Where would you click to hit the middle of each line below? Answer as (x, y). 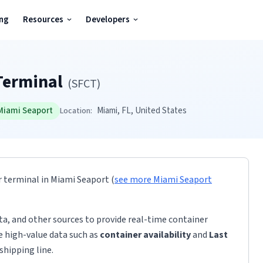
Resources (43, 20)
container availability (145, 235)
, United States (159, 111)
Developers (108, 20)
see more (134, 180)
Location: (76, 111)
